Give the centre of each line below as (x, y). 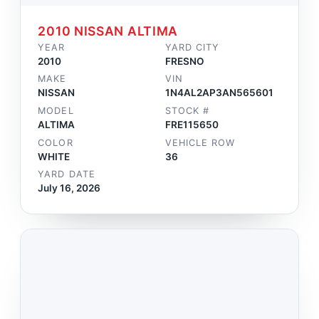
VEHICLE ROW (200, 142)
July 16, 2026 (69, 188)
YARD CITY (193, 47)
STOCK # (188, 110)
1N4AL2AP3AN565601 (219, 93)
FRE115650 (192, 124)
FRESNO (185, 61)
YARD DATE (67, 174)
